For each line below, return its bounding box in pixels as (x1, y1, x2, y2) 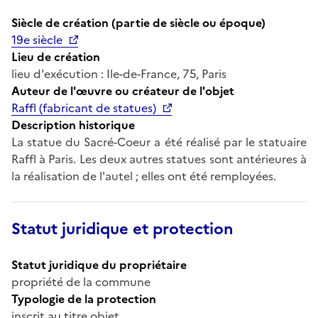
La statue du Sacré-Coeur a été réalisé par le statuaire (11, 133, 307, 150)
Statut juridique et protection (11, 216, 234, 241)
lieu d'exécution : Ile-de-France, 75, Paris (11, 65, 226, 82)
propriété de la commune (11, 273, 150, 290)
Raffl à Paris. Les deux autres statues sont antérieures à (11, 150, 307, 168)
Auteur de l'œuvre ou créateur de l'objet (11, 82, 234, 99)
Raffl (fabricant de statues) (11, 99, 156, 116)
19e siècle (11, 31, 62, 48)
